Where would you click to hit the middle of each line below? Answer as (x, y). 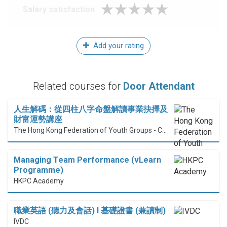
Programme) (39, 170)
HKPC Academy (39, 181)
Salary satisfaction (59, 10)
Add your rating (118, 46)
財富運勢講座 (38, 120)
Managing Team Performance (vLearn (87, 160)
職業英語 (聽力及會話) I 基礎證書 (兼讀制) (90, 211)
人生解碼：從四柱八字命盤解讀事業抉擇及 (91, 109)
